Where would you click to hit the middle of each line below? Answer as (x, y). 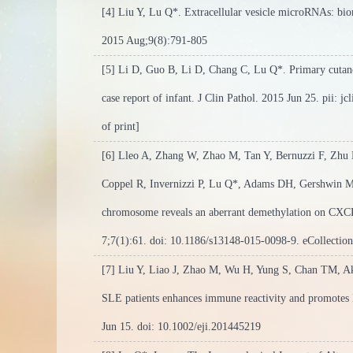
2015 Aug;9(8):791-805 (154, 41)
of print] (121, 126)
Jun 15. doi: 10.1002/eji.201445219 (181, 327)
